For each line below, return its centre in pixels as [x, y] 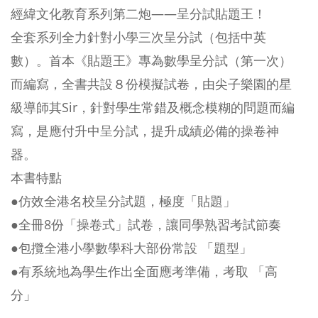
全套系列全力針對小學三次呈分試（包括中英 [138, 37]
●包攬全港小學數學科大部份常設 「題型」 [131, 248]
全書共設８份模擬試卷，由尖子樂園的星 [177, 84]
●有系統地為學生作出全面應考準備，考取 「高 [144, 271]
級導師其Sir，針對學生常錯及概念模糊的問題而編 [153, 107]
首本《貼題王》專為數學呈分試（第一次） [170, 60]
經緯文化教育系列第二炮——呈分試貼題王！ [138, 13]
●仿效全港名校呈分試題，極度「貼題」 [123, 201]
